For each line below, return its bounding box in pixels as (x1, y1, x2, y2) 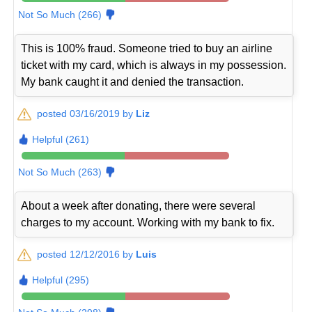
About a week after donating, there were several (21, 200, 256, 212)
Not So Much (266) (18, 9, 102, 21)
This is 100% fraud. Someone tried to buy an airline (21, 42, 273, 55)
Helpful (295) (32, 274, 90, 286)
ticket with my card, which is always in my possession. (21, 59, 287, 72)
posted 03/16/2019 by (37, 108, 136, 120)
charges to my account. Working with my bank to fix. (21, 217, 275, 229)
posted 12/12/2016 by (37, 249, 136, 260)
